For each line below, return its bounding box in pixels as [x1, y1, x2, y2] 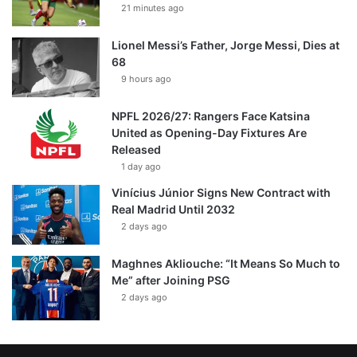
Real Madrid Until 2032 [112, 202, 235, 217]
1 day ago [121, 161, 161, 173]
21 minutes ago [121, 2, 184, 14]
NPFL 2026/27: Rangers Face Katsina [112, 109, 310, 124]
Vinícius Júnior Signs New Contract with [112, 186, 331, 200]
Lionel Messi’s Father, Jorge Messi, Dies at [112, 38, 339, 53]
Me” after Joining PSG [112, 273, 230, 288]
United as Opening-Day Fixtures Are [112, 126, 307, 140]
